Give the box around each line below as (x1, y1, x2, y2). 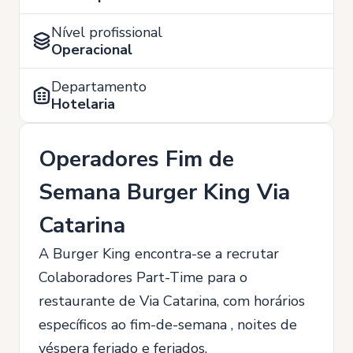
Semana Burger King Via (39, 177, 290, 207)
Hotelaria (51, 95, 115, 113)
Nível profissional (51, 23, 162, 42)
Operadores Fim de (39, 144, 234, 174)
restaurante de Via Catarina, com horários (39, 292, 305, 310)
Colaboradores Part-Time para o (39, 268, 247, 287)
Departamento (51, 77, 147, 96)
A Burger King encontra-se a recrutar (39, 244, 279, 263)
